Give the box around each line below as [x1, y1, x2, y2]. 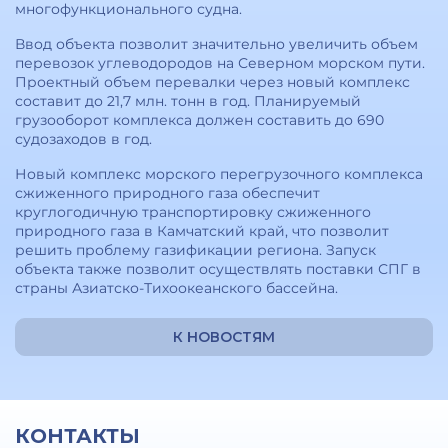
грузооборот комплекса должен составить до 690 [15, 111, 384, 129]
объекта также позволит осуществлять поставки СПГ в [15, 260, 421, 278]
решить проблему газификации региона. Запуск [15, 241, 376, 259]
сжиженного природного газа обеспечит [15, 184, 320, 202]
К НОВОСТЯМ [173, 328, 275, 346]
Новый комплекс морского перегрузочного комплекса [15, 165, 423, 183]
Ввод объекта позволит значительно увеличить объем [15, 35, 418, 53]
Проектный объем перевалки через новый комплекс [15, 73, 410, 91]
